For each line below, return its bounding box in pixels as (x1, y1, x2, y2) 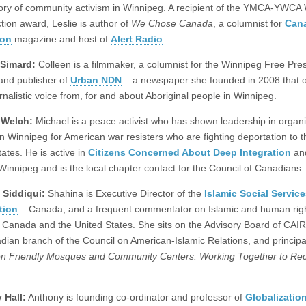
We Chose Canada (131, 17, 213, 29)
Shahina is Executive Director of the (45, 187, 204, 199)
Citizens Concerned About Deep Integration (88, 146, 291, 158)
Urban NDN (70, 74, 122, 85)
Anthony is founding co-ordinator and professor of (26, 291, 245, 303)
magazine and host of (12, 33, 111, 44)
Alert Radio (111, 33, 163, 44)
